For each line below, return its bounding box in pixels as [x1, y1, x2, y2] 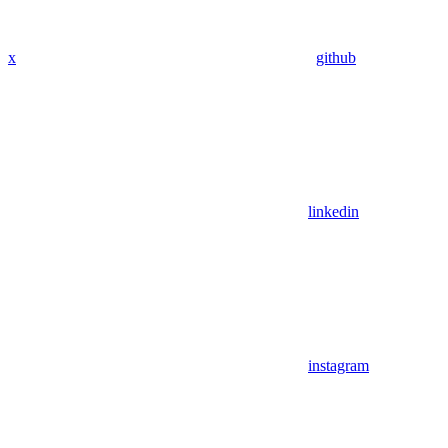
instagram [308, 357, 369, 375]
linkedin [308, 203, 359, 221]
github [316, 49, 356, 67]
